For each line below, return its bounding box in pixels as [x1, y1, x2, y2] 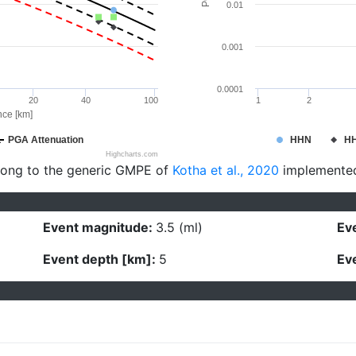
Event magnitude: [43, 219, 156, 235]
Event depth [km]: [43, 251, 159, 267]
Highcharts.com [106, 150, 158, 158]
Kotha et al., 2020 [172, 162, 279, 178]
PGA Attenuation [8, 134, 83, 145]
